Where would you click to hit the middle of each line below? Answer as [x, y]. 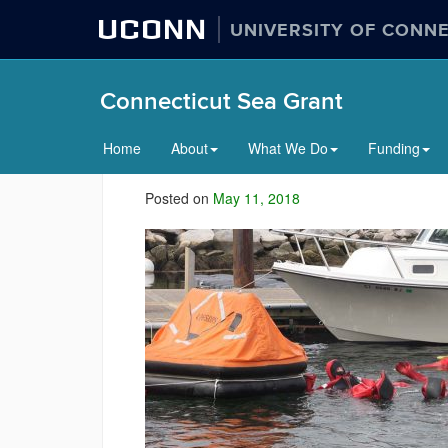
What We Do [288, 148]
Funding [394, 148]
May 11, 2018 [256, 198]
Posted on [179, 198]
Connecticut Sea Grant [221, 101]
